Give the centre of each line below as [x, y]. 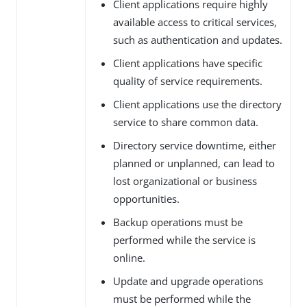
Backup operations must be [178, 222]
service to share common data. [186, 122]
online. [129, 258]
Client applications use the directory [197, 105]
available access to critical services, [195, 22]
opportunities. [146, 199]
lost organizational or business [185, 181]
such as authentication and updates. [198, 40]
